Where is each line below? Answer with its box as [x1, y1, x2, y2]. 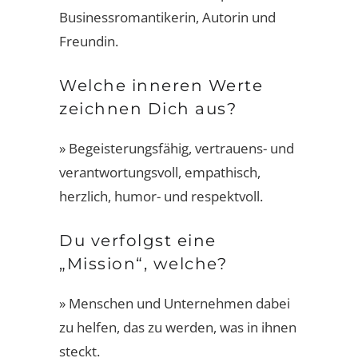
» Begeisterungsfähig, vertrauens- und [59, 139, 294, 157]
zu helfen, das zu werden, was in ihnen [59, 318, 296, 336]
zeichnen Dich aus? [59, 99, 237, 118]
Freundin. [59, 32, 118, 50]
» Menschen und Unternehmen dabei [59, 294, 290, 312]
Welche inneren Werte [59, 76, 263, 95]
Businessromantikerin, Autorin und [59, 8, 276, 26]
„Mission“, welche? [59, 254, 227, 273]
